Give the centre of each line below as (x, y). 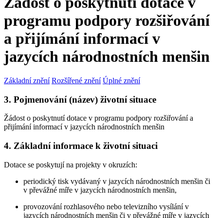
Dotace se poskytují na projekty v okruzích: (71, 164)
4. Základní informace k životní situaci (81, 146)
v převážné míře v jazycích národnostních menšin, (100, 190)
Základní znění (27, 80)
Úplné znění (121, 80)
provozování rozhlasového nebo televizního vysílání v (106, 206)
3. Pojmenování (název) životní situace (80, 99)
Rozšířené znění (76, 80)
